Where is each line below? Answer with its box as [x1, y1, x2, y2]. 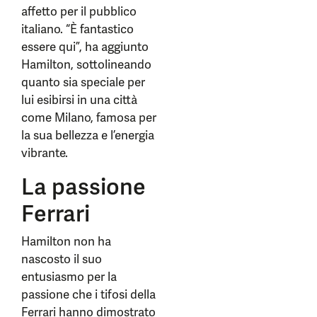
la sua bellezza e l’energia [21, 127, 154, 143]
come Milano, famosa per [21, 110, 156, 125]
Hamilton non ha [21, 234, 111, 249]
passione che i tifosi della [21, 287, 156, 302]
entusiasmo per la [21, 269, 117, 284]
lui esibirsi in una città [21, 92, 137, 108]
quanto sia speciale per [21, 74, 145, 90]
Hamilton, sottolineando [21, 57, 151, 72]
